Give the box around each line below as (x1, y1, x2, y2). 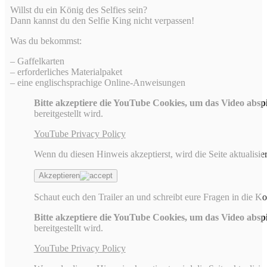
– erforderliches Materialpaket (10, 67, 122, 77)
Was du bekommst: (10, 36, 82, 46)
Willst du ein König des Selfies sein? (10, 5, 147, 15)
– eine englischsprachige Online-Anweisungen (10, 77, 185, 88)
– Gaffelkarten (10, 56, 64, 66)
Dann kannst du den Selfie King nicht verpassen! (10, 15, 194, 26)
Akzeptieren (38, 171, 80, 180)
